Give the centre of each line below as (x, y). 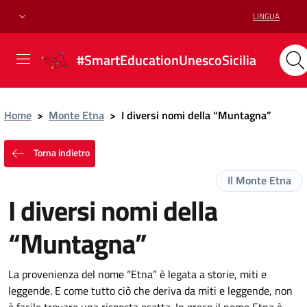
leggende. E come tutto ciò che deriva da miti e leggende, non (150, 291)
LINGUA (266, 16)
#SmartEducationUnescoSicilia (167, 60)
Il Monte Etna (259, 180)
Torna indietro (61, 152)
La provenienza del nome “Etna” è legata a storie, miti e (137, 274)
